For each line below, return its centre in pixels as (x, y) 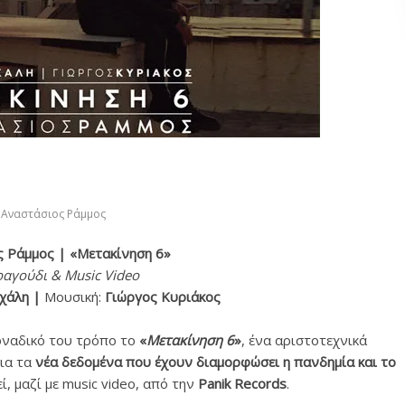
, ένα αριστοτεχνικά (304, 340)
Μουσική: (75, 297)
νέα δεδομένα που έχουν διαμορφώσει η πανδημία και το (216, 362)
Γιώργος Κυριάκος (163, 297)
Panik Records (242, 383)
